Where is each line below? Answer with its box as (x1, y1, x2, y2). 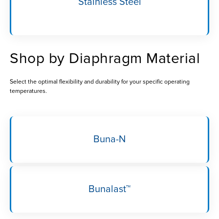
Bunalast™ (88, 183, 131, 196)
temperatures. (10, 87, 47, 95)
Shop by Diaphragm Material (10, 49, 200, 67)
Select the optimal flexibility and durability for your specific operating (10, 78, 190, 86)
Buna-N (93, 133, 126, 146)
